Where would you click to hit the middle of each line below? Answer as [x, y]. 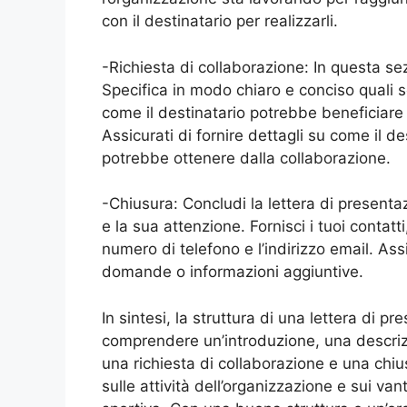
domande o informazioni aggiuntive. [233, 272]
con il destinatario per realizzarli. [220, 21]
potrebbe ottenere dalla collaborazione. [246, 158]
